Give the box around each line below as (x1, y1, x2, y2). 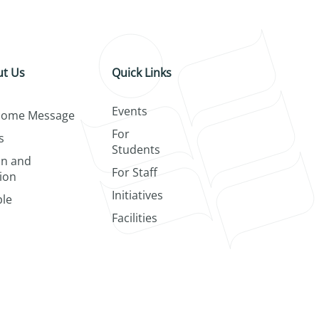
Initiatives (111, 187, 163, 204)
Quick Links (111, 64, 172, 80)
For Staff (111, 164, 157, 181)
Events (111, 103, 147, 120)
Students (111, 142, 160, 158)
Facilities (111, 210, 157, 226)
